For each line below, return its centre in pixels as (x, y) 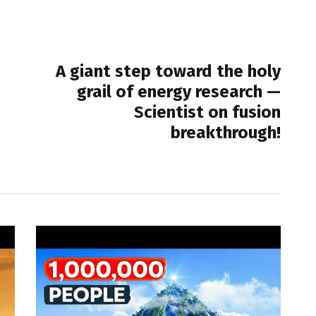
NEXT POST (243, 47)
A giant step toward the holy (168, 71)
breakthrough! (225, 132)
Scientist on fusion (207, 112)
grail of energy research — (178, 91)
